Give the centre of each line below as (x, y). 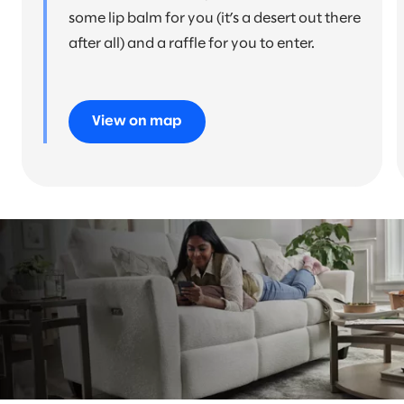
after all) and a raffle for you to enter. (192, 44)
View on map (137, 122)
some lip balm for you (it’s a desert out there (215, 19)
